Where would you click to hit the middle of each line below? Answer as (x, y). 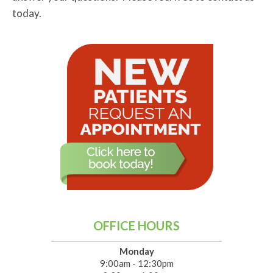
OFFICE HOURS (136, 226)
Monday (136, 251)
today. (27, 13)
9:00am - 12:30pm (136, 264)
